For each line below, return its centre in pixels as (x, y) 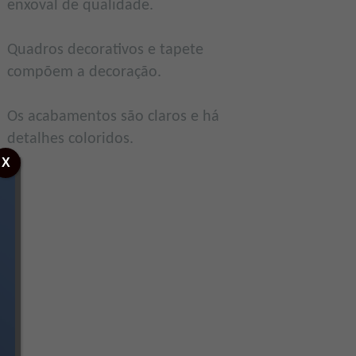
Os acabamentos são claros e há (113, 117)
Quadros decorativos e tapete (105, 50)
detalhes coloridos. (70, 139)
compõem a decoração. (84, 73)
